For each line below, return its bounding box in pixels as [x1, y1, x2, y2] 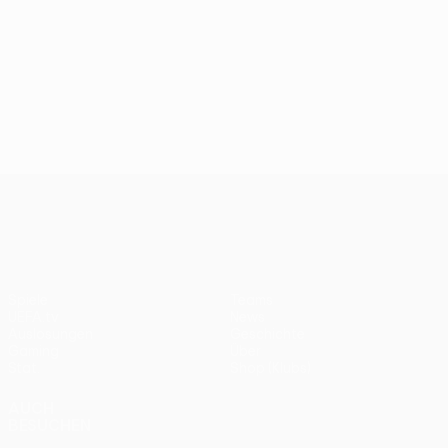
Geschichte [230, 326, 305, 342]
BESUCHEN [8, 416, 91, 434]
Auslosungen [8, 326, 93, 342]
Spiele [8, 292, 48, 308]
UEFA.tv [8, 309, 59, 325]
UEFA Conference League [186, 181, 376, 199]
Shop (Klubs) [230, 360, 311, 376]
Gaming [8, 343, 59, 359]
